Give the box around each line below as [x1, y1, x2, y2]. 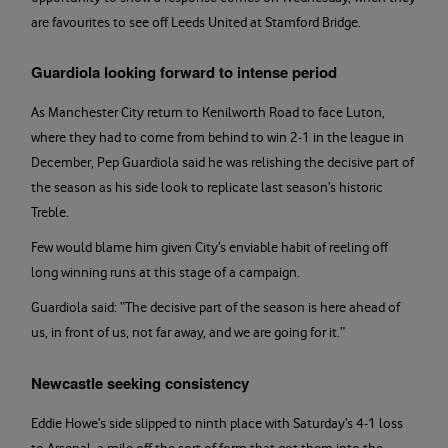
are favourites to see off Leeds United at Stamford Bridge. [31, 13, 361, 31]
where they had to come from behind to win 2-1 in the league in [31, 129, 404, 147]
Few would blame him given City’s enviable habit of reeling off [31, 239, 388, 257]
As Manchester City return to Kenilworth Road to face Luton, [31, 104, 385, 122]
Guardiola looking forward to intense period [31, 61, 337, 84]
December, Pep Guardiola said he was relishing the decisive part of [31, 154, 414, 172]
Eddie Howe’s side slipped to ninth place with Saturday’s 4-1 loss [31, 415, 403, 433]
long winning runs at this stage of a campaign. [31, 264, 304, 282]
